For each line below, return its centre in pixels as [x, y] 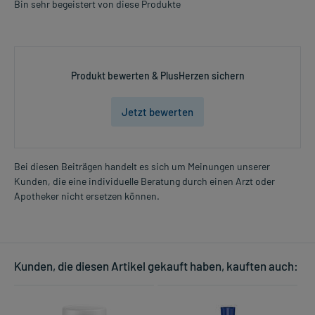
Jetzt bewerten [157, 112]
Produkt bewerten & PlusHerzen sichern [157, 76]
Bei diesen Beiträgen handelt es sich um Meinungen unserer [142, 167]
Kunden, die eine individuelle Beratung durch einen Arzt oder [144, 181]
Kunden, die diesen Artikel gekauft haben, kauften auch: [156, 266]
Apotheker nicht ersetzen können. [87, 196]
